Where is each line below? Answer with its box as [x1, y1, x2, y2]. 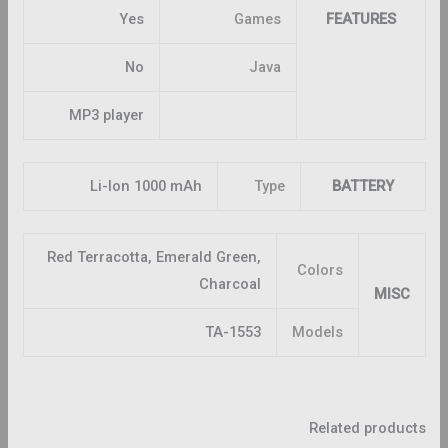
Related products [308, 418, 426, 437]
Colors [296, 260, 343, 279]
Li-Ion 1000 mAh [89, 176, 202, 195]
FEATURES [325, 9, 396, 28]
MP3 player [68, 105, 144, 124]
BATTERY [331, 176, 394, 195]
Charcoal [198, 274, 261, 293]
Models [291, 322, 343, 341]
